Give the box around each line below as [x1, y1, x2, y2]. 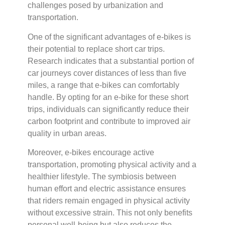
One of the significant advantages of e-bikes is [28, 32, 191, 41]
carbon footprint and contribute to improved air [28, 117, 190, 126]
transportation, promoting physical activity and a [28, 160, 196, 169]
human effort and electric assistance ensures [28, 184, 186, 193]
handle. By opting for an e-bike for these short [28, 92, 188, 101]
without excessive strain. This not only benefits [28, 208, 192, 217]
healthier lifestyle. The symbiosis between [28, 172, 176, 181]
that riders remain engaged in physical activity [28, 196, 190, 205]
